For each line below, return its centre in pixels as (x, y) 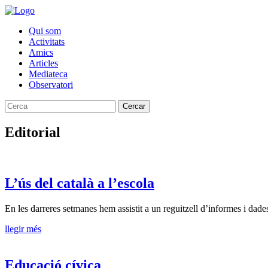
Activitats (47, 42)
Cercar (134, 106)
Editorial (33, 132)
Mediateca (48, 74)
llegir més (23, 229)
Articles (43, 63)
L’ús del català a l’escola (80, 183)
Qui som (45, 31)
